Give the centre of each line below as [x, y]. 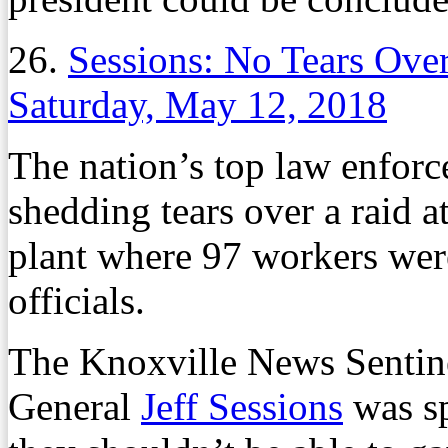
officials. [76, 300]
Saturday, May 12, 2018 [197, 104]
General [74, 406]
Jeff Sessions [242, 406]
